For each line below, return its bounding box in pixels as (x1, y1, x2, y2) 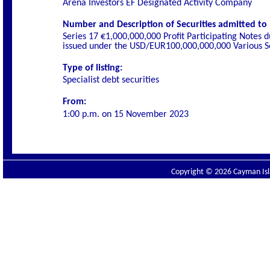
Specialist (63, 75, 99, 85)
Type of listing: (63, 63, 122, 73)
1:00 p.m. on (63, 110, 114, 119)
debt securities (99, 75, 159, 85)
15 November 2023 (114, 110, 189, 119)
